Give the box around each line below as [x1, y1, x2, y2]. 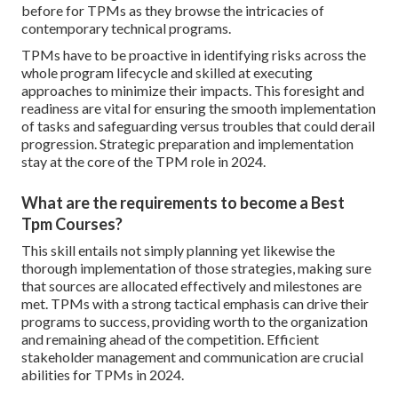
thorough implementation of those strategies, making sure [21, 259, 371, 277]
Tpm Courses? [21, 214, 123, 235]
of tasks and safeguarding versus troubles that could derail [21, 117, 375, 135]
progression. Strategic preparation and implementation [21, 135, 354, 153]
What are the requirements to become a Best [21, 193, 345, 213]
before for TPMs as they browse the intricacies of [21, 2, 324, 20]
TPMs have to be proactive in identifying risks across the [21, 46, 366, 64]
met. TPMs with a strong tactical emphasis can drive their [21, 295, 369, 313]
